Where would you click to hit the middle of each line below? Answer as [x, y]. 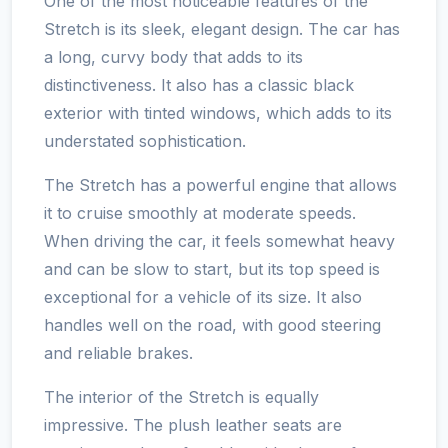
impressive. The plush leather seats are [193, 424]
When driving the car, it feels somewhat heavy [219, 240]
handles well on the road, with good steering [212, 324]
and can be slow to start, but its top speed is [212, 268]
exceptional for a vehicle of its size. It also [203, 296]
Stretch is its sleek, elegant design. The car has [222, 28]
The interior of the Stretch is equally [181, 396]
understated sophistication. [145, 140]
